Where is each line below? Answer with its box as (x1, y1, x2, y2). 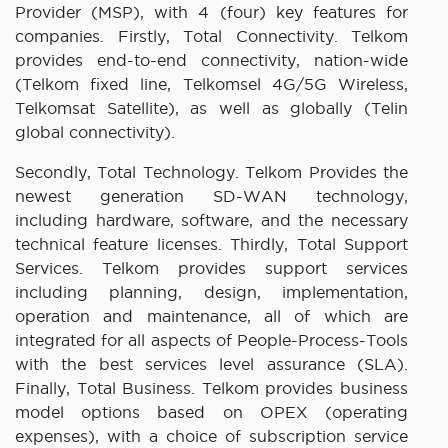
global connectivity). (15, 122, 175, 141)
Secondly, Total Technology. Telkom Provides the (15, 162, 408, 181)
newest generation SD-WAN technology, (15, 186, 408, 205)
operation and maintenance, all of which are (15, 306, 408, 325)
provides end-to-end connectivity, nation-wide (15, 50, 408, 69)
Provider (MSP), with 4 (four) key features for (15, 2, 408, 21)
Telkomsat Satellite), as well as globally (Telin (15, 98, 408, 117)
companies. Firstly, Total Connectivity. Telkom (15, 26, 408, 45)
